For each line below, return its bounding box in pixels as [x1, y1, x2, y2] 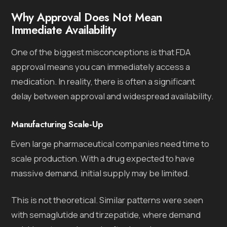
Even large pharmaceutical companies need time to [11, 137, 210, 149]
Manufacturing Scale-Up [11, 117, 103, 131]
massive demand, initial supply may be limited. [11, 167, 190, 179]
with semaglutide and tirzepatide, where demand [11, 208, 201, 220]
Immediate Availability [11, 21, 117, 38]
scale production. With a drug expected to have [11, 152, 195, 164]
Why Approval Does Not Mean [11, 9, 162, 25]
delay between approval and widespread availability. [11, 90, 214, 102]
